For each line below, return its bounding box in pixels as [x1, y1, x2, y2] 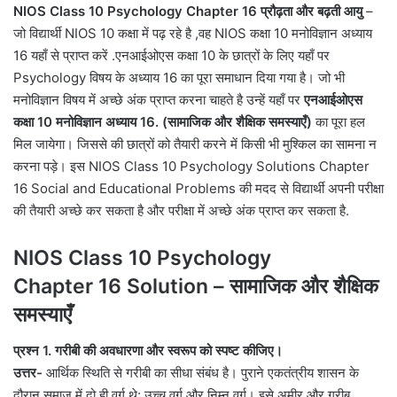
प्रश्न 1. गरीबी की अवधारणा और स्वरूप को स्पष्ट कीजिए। [13, 341, 283, 359]
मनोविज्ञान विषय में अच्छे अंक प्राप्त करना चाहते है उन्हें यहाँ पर [13, 91, 304, 109]
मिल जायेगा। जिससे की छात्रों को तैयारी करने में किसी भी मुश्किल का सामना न [13, 136, 377, 153]
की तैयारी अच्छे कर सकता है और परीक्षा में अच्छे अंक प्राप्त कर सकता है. [13, 202, 349, 220]
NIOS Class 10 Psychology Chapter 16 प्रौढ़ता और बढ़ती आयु [13, 3, 366, 20]
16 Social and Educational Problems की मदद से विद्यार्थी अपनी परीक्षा [13, 180, 384, 198]
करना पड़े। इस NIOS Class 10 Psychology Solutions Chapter [13, 158, 370, 175]
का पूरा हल [315, 113, 365, 131]
